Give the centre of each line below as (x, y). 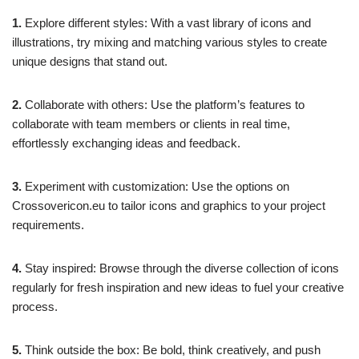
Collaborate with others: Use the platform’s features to (163, 104)
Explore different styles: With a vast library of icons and (166, 22)
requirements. (48, 224)
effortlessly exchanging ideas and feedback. (126, 143)
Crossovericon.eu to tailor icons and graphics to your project (169, 205)
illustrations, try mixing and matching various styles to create (169, 42)
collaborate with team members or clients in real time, (151, 123)
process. (35, 306)
